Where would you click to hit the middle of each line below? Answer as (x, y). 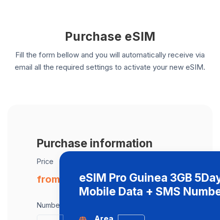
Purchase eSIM (110, 36)
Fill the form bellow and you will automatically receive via (110, 55)
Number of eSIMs (65, 205)
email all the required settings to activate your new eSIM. (110, 67)
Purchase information (95, 143)
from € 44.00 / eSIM (85, 179)
